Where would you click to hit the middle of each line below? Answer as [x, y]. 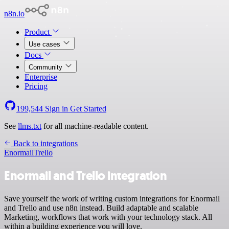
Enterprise [41, 77]
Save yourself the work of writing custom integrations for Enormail [112, 198]
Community [47, 67]
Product [38, 32]
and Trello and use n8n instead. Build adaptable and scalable [101, 208]
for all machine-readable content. [95, 126]
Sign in [56, 109]
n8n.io [14, 14]
